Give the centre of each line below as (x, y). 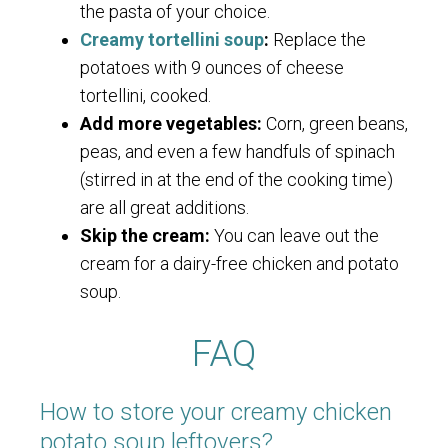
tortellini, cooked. (145, 96)
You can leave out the (294, 236)
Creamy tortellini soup (172, 40)
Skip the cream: (145, 236)
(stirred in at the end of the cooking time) (236, 180)
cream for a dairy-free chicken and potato (239, 264)
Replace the (317, 40)
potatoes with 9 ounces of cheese (212, 68)
